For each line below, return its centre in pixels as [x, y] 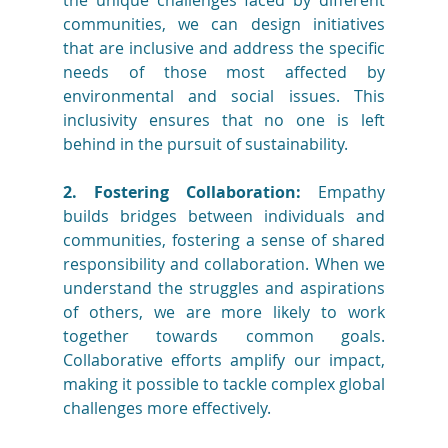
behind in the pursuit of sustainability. [205, 144]
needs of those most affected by [224, 72]
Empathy [343, 192]
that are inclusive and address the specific [224, 48]
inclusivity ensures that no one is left [224, 120]
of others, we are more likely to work [224, 312]
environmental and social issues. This [224, 96]
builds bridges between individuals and [224, 216]
